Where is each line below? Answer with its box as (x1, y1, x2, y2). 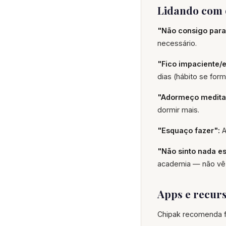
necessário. (157, 38, 197, 47)
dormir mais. (157, 105, 199, 114)
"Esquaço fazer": (157, 126, 220, 135)
